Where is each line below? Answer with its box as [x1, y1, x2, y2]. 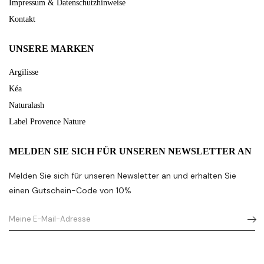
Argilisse [9, 68, 38, 77]
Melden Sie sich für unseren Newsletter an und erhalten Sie [9, 170, 236, 181]
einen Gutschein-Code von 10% [9, 185, 131, 196]
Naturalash [9, 101, 44, 110]
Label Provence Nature [9, 117, 85, 126]
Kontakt [9, 15, 35, 24]
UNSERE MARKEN [9, 44, 94, 54]
